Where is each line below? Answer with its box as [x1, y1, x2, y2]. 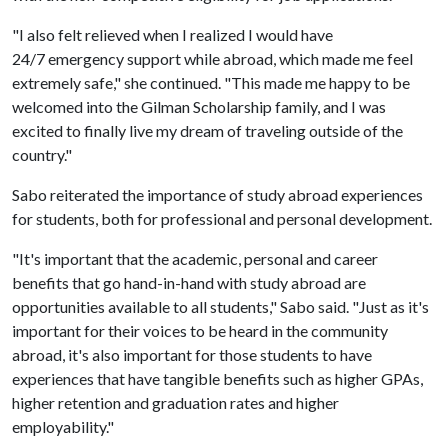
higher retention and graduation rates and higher [12, 393, 339, 412]
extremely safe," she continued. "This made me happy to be [12, 73, 410, 92]
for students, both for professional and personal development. [12, 209, 432, 228]
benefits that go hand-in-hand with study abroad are [12, 273, 366, 292]
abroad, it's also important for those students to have [12, 345, 372, 364]
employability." [12, 417, 114, 436]
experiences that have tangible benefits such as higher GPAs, [12, 369, 423, 388]
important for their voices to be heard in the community [12, 321, 388, 340]
